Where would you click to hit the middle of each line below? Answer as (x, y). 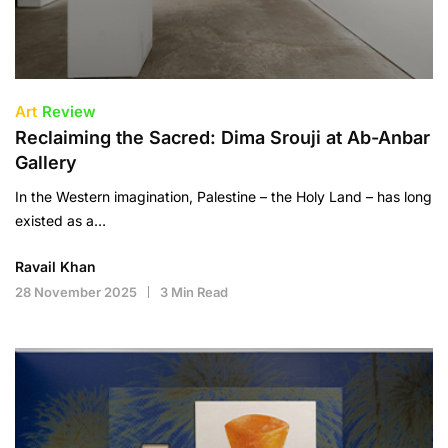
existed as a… (60, 220)
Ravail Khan (55, 266)
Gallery (46, 162)
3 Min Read (194, 291)
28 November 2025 (76, 291)
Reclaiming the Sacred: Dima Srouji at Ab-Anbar (222, 137)
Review (69, 111)
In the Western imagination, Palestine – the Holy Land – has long (223, 196)
